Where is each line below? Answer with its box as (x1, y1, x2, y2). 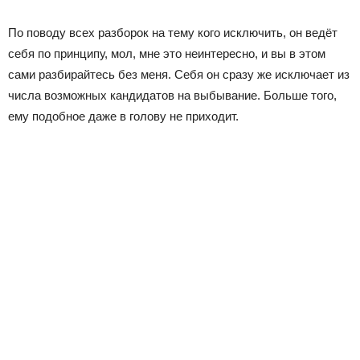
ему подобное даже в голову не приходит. (8, 109, 239, 124)
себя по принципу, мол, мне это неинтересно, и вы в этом (8, 47, 325, 61)
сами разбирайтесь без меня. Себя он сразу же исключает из (8, 67, 350, 82)
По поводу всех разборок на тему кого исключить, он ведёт (8, 26, 337, 40)
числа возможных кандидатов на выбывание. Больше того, (8, 88, 337, 103)
